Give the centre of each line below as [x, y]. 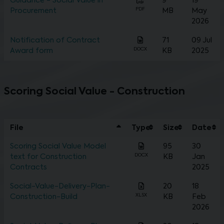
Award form [31, 51]
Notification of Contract [55, 41]
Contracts [28, 168]
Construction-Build [44, 197]
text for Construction [48, 157]
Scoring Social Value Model [58, 147]
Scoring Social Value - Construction [94, 92]
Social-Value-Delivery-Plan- [60, 187]
